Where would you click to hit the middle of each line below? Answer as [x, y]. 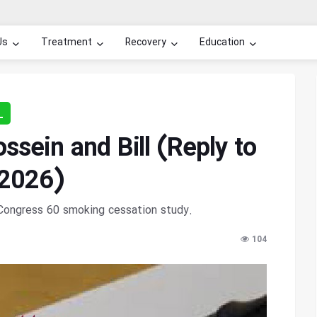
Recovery [146, 42]
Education [222, 42]
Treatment [67, 42]
